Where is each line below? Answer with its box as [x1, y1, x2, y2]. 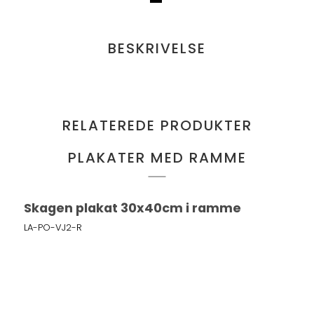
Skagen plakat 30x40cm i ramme [24, 199, 242, 217]
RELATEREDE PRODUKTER [62, 116, 252, 136]
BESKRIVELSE [108, 39, 206, 59]
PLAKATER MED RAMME [67, 148, 247, 168]
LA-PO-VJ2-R [24, 220, 83, 234]
